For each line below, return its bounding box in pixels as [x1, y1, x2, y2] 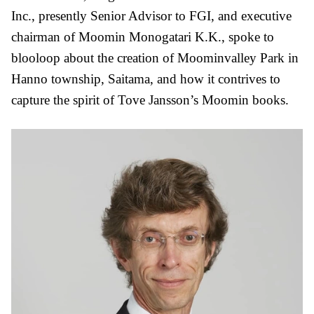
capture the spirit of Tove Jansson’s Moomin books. [11, 92, 289, 107]
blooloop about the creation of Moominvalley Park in [11, 50, 299, 65]
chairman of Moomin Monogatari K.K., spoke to [11, 29, 274, 44]
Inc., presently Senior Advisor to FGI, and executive [11, 8, 292, 23]
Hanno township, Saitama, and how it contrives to [11, 71, 280, 86]
